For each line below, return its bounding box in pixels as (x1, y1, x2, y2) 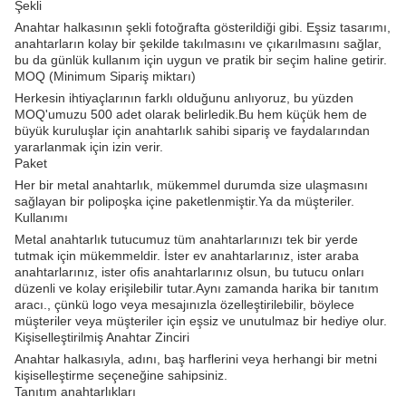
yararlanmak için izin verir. (14, 140, 163, 155)
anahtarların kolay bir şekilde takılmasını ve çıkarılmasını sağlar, (14, 36, 382, 52)
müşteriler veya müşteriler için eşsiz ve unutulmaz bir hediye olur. (14, 314, 387, 329)
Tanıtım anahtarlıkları (14, 384, 136, 400)
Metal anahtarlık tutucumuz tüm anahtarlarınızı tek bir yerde (14, 232, 358, 247)
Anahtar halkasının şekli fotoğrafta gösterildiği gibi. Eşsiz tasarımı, (14, 20, 391, 35)
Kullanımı (14, 210, 68, 226)
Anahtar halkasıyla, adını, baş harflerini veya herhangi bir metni (14, 352, 377, 367)
